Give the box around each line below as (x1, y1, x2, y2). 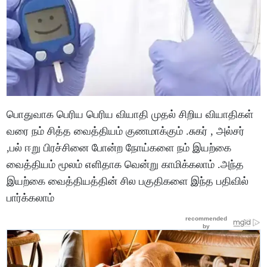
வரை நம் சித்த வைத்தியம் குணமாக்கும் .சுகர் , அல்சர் (7, 125, 245, 137)
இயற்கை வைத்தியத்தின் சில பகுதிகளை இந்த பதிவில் (7, 175, 249, 187)
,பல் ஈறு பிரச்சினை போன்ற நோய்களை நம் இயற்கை (7, 141, 232, 154)
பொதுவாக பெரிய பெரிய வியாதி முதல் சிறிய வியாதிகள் (7, 108, 254, 120)
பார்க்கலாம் (7, 191, 58, 204)
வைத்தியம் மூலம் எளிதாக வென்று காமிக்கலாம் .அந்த (7, 158, 244, 170)
